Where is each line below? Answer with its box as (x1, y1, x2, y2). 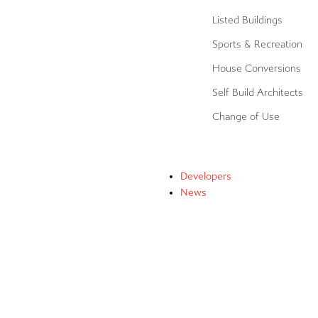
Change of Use (212, 111, 280, 123)
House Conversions (212, 62, 301, 75)
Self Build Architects (212, 87, 303, 99)
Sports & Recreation (212, 38, 302, 50)
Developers (180, 170, 231, 182)
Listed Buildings (212, 14, 283, 26)
